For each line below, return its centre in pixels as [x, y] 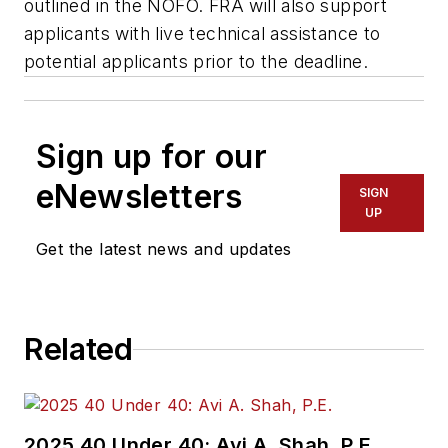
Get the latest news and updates [164, 249]
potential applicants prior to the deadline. [199, 62]
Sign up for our [151, 157]
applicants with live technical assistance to [202, 34]
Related [78, 349]
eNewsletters [139, 197]
